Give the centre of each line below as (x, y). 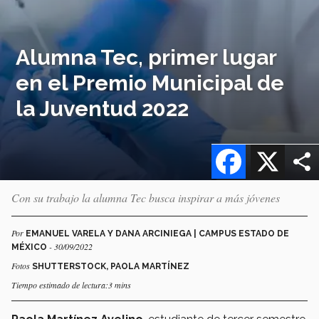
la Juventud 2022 (103, 108)
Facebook (272, 145)
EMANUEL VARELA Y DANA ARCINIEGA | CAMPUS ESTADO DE (157, 233)
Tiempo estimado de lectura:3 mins (71, 284)
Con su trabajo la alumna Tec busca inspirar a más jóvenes (146, 197)
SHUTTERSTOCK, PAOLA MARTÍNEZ (111, 266)
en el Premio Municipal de (150, 83)
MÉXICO (30, 247)
